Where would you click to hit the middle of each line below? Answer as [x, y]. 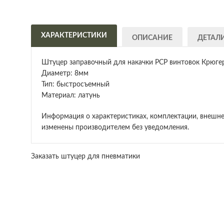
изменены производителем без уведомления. [115, 127]
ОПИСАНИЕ [152, 38]
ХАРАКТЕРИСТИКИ [74, 35]
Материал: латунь [71, 95]
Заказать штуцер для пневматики [85, 156]
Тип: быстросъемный [75, 84]
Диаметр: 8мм [65, 73]
